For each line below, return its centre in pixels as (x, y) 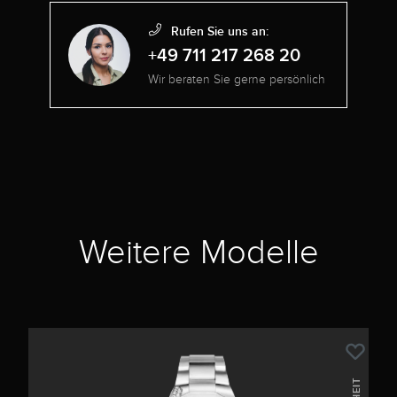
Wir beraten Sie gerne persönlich (237, 80)
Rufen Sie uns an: (218, 31)
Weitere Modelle (198, 252)
